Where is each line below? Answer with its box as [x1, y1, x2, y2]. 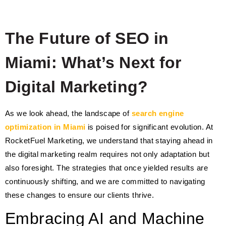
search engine [131, 109, 184, 118]
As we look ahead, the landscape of [5, 109, 132, 118]
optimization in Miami [5, 123, 86, 131]
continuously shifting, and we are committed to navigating [5, 177, 205, 186]
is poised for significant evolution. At [85, 123, 213, 131]
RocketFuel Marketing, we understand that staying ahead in [5, 136, 213, 145]
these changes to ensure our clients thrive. [5, 191, 154, 199]
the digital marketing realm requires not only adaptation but [5, 150, 210, 158]
